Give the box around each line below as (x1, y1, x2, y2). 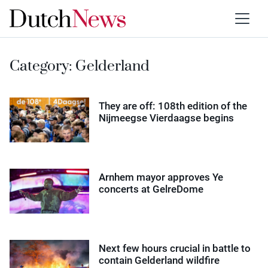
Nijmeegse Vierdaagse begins (99, 112, 234, 124)
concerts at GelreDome (99, 182, 204, 195)
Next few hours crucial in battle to (99, 242, 251, 254)
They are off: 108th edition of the (99, 100, 248, 112)
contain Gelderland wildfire (99, 254, 220, 266)
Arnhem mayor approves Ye (99, 170, 224, 183)
